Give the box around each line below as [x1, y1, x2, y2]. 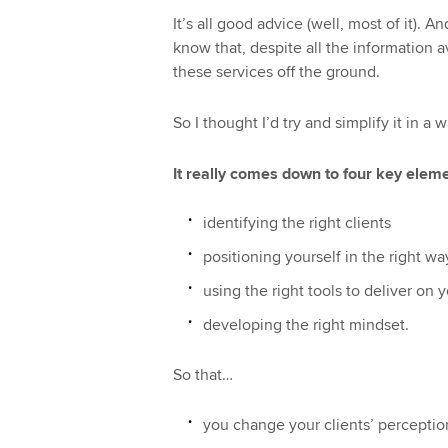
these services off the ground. [172, 62, 380, 83]
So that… [172, 364, 233, 385]
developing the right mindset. [202, 315, 409, 336]
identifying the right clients [202, 213, 391, 234]
